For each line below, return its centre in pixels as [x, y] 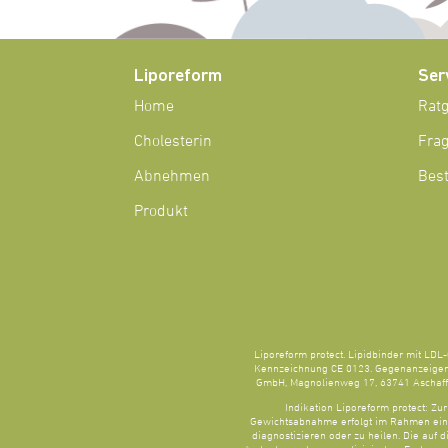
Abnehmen [172, 176]
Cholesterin [173, 141]
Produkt [161, 211]
